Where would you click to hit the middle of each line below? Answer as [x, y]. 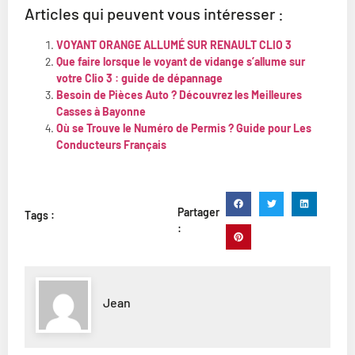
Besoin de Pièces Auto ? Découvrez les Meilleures [179, 94]
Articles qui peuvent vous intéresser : [154, 13]
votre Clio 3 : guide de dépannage [139, 78]
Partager [198, 212]
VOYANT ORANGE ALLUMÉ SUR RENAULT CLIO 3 [174, 44]
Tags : [40, 215]
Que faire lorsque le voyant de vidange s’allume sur [181, 61]
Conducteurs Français [111, 144]
